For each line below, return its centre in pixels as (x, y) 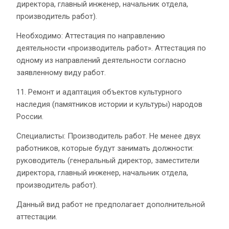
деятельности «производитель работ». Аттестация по (111, 48)
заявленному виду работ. (61, 72)
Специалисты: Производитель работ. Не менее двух (108, 136)
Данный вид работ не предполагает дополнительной (111, 204)
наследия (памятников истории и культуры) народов (109, 104)
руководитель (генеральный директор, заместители (108, 160)
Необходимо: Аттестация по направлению (91, 36)
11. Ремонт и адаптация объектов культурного (99, 92)
